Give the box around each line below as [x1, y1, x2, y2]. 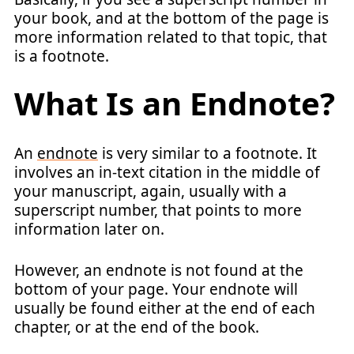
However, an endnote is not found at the [14, 260, 303, 281]
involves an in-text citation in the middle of [14, 161, 320, 183]
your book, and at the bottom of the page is [14, 8, 329, 28]
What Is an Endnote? [14, 81, 335, 125]
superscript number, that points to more [14, 199, 302, 220]
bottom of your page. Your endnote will [14, 279, 298, 299]
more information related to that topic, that [14, 27, 327, 47]
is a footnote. [14, 46, 109, 66]
